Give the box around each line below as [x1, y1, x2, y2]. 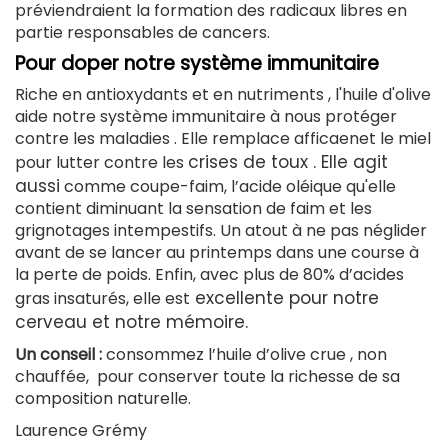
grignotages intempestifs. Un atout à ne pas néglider [15, 219, 427, 243]
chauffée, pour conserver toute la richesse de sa [15, 365, 400, 389]
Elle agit [321, 150, 388, 175]
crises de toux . [188, 150, 321, 175]
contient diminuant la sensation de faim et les [15, 197, 372, 221]
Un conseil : [15, 343, 102, 367]
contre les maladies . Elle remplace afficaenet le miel [15, 127, 431, 151]
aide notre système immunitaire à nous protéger [15, 105, 397, 129]
